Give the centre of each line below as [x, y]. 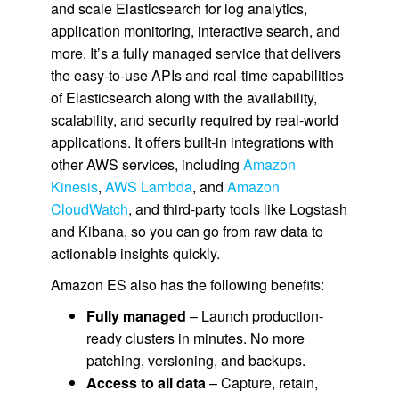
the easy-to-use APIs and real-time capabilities [197, 75]
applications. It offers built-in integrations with [192, 142]
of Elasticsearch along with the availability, [183, 98]
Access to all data [146, 383]
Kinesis [74, 187]
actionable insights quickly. [135, 253]
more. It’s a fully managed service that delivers [195, 53]
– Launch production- [254, 316]
